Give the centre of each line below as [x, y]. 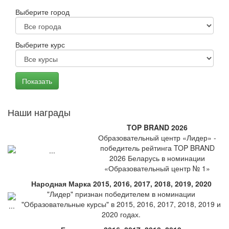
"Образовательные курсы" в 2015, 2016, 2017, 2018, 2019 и [121, 204]
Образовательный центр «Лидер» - [157, 138]
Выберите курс [40, 44]
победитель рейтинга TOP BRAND [157, 148]
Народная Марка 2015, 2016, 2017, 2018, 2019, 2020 [121, 184]
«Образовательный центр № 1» [157, 168]
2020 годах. [121, 214]
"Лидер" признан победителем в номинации [121, 194]
